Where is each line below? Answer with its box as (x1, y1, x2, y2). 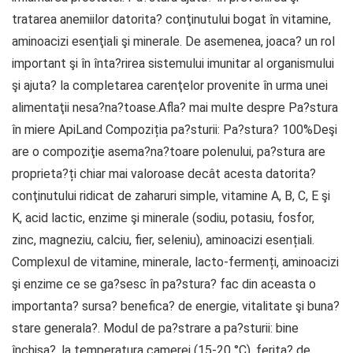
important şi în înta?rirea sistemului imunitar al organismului (12, 56, 334, 72)
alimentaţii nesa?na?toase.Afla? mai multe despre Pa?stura (12, 100, 338, 116)
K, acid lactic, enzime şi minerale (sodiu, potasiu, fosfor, (12, 210, 314, 226)
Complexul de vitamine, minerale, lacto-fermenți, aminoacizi (12, 255, 339, 270)
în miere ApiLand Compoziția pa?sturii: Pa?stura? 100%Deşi (12, 122, 337, 138)
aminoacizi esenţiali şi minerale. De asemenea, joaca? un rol (12, 34, 335, 50)
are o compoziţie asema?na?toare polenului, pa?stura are (12, 144, 325, 160)
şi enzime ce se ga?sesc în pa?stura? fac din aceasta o (12, 277, 316, 292)
